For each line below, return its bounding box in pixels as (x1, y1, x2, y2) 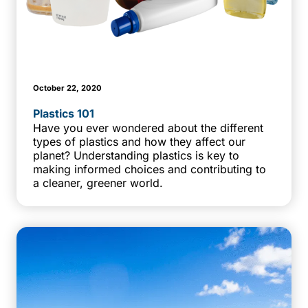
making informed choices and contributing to (33, 162, 266, 177)
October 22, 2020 (33, 83, 102, 93)
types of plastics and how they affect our (33, 135, 245, 149)
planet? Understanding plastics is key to (33, 148, 239, 163)
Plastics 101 (33, 107, 94, 121)
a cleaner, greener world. (33, 176, 163, 190)
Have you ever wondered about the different (33, 121, 263, 135)
